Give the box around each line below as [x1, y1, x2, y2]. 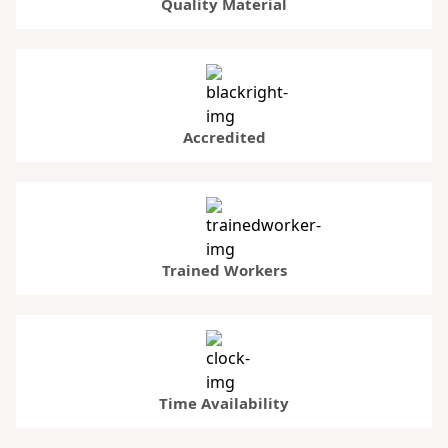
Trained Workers [161, 259, 287, 280]
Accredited [182, 126, 266, 147]
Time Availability [159, 392, 289, 413]
